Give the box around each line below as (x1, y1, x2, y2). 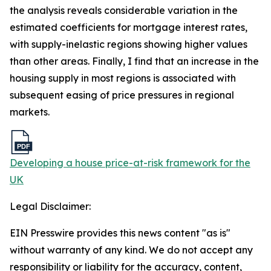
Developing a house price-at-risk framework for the (10, 157, 250, 169)
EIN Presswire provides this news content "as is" (10, 227, 230, 239)
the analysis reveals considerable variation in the (10, 4, 238, 16)
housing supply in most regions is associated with (10, 72, 236, 84)
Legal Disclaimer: (10, 200, 91, 212)
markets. (10, 106, 50, 118)
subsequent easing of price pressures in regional (10, 89, 234, 101)
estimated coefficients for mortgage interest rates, (10, 21, 247, 33)
